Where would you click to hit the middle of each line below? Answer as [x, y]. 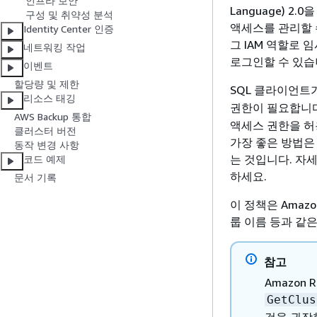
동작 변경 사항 [47, 145]
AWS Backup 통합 [53, 117]
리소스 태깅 [50, 98]
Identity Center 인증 [69, 29]
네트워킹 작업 [54, 47]
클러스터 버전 [45, 131]
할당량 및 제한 [47, 84]
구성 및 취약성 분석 [69, 15]
